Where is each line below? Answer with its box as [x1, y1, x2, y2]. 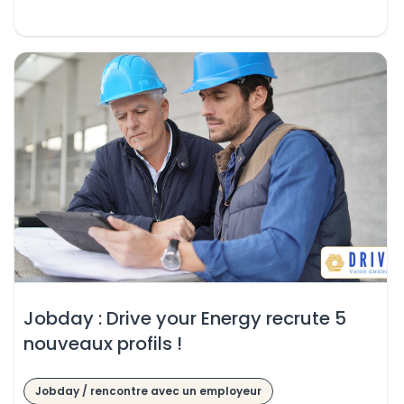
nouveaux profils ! [23, 331, 182, 357]
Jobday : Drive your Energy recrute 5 [23, 306, 346, 332]
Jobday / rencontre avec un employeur [34, 382, 262, 399]
